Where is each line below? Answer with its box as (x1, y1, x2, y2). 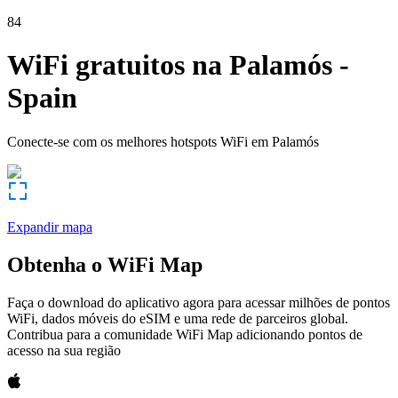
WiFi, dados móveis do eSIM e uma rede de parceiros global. (7, 310, 348, 326)
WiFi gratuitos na (7, 49, 222, 82)
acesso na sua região (7, 342, 121, 358)
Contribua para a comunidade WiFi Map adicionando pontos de (7, 326, 362, 342)
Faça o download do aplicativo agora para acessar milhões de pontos (7, 294, 390, 310)
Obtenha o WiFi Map (7, 252, 203, 276)
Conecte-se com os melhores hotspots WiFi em (7, 133, 268, 149)
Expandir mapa (7, 219, 92, 235)
